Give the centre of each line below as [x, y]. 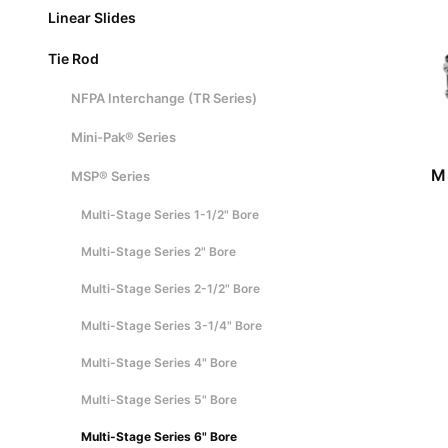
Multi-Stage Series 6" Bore [159, 436]
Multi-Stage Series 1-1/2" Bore [170, 214]
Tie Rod [73, 58]
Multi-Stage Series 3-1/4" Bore [171, 325]
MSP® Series [110, 175]
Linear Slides [92, 17]
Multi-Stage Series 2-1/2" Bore [170, 288]
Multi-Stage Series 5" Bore [159, 399]
